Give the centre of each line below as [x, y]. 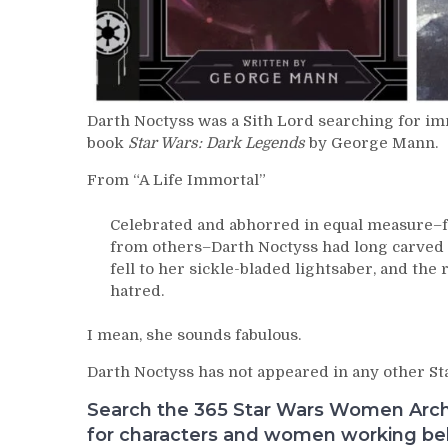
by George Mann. [371, 143]
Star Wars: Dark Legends [216, 143]
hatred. [136, 290]
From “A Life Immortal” [176, 180]
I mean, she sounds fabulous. [194, 335]
